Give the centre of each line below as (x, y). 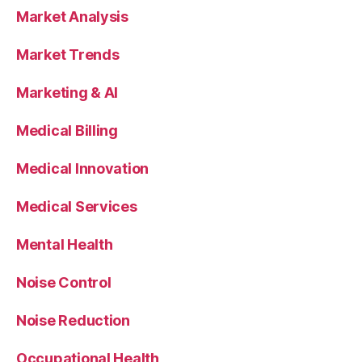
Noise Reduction (73, 320)
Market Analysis (72, 16)
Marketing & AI (67, 92)
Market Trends (68, 54)
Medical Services (77, 206)
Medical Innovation (83, 168)
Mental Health (65, 244)
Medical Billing (67, 130)
